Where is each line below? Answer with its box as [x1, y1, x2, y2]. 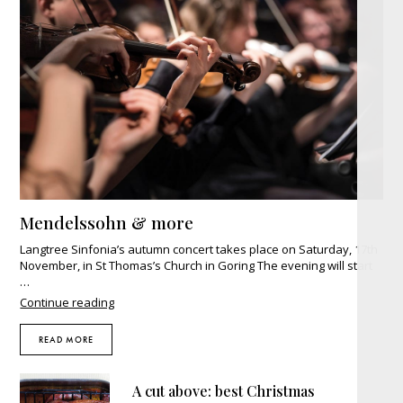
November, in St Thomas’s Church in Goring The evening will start [20, 257, 373, 274]
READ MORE [39, 334, 94, 346]
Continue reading [20, 294, 115, 311]
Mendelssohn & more [20, 210, 194, 235]
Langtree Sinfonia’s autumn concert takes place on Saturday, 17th [20, 241, 379, 258]
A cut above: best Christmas [132, 381, 316, 401]
